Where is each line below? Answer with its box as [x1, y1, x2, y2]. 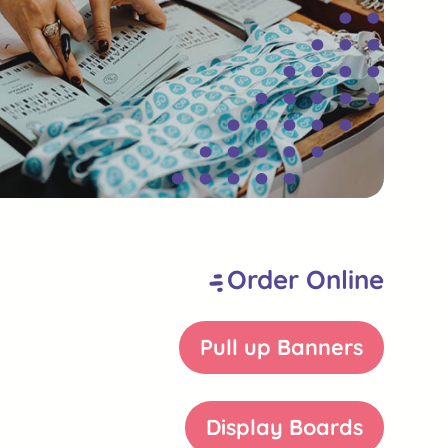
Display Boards [206, 413, 364, 441]
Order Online [227, 262, 384, 295]
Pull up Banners [200, 333, 364, 361]
